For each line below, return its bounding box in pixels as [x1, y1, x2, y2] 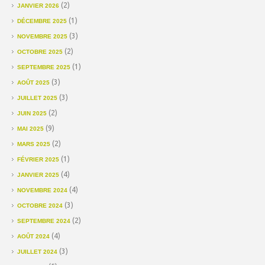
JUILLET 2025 [17, 94, 57, 101]
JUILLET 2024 [17, 248, 57, 255]
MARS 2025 [17, 140, 50, 147]
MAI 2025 [17, 125, 44, 132]
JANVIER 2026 [17, 2, 59, 9]
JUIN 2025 [17, 109, 47, 117]
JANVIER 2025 [17, 171, 59, 178]
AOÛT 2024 [17, 232, 50, 240]
